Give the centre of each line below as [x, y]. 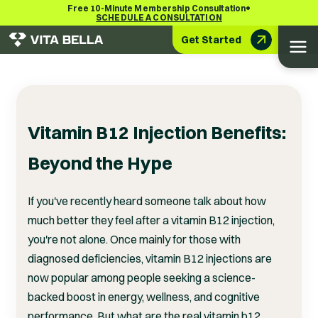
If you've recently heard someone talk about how [147, 201]
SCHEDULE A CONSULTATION [159, 17]
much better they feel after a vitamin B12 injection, [151, 220]
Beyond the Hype [100, 163]
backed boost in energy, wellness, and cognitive [144, 297]
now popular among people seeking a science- [142, 278]
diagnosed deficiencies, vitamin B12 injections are [150, 259]
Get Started [212, 39]
